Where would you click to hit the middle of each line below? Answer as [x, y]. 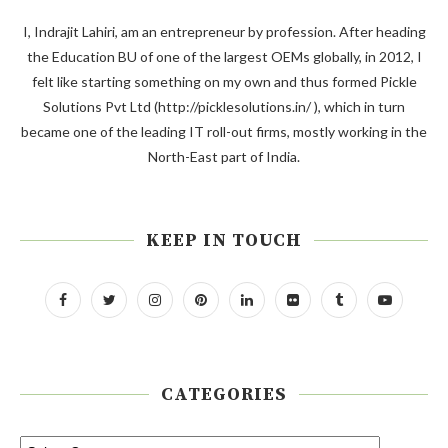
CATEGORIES [224, 394]
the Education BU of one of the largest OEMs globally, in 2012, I [224, 56]
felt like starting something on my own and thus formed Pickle [224, 81]
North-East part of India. [224, 156]
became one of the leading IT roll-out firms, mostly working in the [224, 131]
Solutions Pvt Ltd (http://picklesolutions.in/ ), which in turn [224, 106]
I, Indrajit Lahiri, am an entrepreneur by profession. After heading [224, 31]
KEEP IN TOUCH [224, 240]
